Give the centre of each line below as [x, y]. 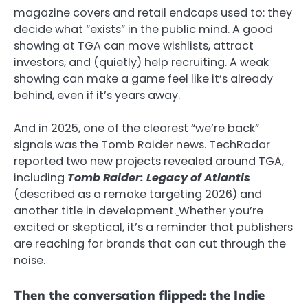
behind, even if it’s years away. [97, 95]
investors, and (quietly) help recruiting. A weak [141, 62]
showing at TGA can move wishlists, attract [134, 45]
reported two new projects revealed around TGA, [149, 161]
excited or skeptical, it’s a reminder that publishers [153, 227]
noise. [30, 260]
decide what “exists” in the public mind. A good [143, 29]
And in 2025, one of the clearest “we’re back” [136, 128]
